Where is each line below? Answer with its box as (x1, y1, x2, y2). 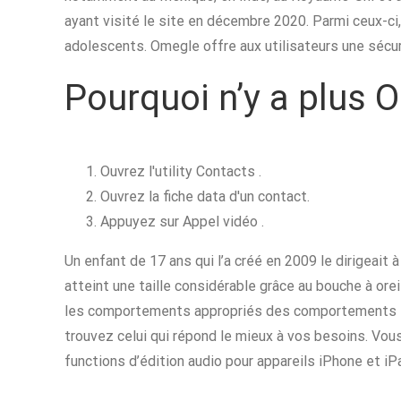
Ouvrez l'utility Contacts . (100, 163, 261, 180)
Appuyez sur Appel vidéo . (100, 213, 264, 230)
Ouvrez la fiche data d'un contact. (100, 188, 310, 205)
